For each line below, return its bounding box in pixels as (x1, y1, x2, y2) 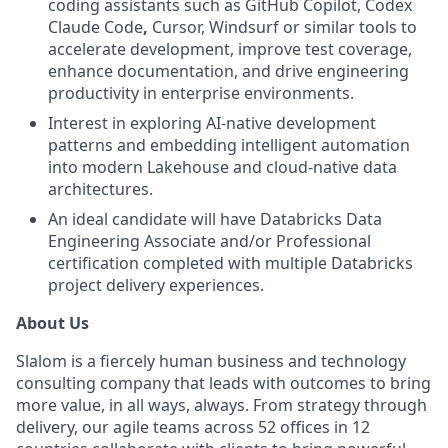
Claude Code (48, 16, 143, 38)
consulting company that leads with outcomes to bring (16, 372, 431, 394)
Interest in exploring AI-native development (48, 112, 376, 134)
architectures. (48, 178, 153, 200)
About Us (16, 312, 89, 334)
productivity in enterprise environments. (48, 82, 354, 104)
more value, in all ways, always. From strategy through (16, 394, 427, 416)
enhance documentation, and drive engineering (48, 60, 409, 82)
